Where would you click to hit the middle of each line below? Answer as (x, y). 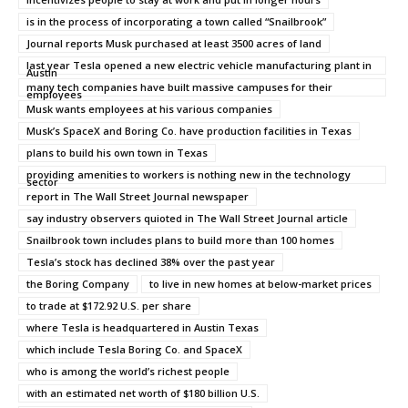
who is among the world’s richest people (128, 371)
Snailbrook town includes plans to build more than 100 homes (180, 240)
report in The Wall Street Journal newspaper (138, 196)
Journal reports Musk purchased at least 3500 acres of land (174, 43)
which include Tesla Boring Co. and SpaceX (134, 349)
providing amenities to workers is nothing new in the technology (189, 174)
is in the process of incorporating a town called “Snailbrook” (176, 21)
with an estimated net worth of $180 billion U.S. (143, 393)
